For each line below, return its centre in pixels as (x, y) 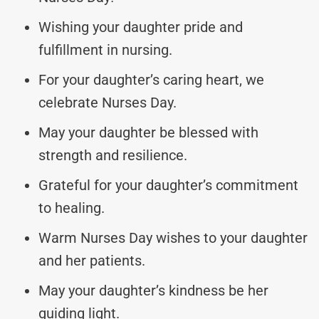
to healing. (72, 208)
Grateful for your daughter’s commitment (168, 185)
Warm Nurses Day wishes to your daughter (173, 237)
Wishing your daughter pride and (141, 27)
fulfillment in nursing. (105, 49)
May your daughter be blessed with (148, 132)
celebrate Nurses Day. (108, 102)
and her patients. (92, 260)
